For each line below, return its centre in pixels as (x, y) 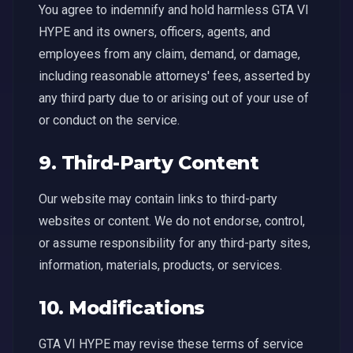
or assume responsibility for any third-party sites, (175, 243)
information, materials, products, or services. (160, 265)
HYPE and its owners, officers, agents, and (154, 32)
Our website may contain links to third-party (158, 199)
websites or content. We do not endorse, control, (172, 221)
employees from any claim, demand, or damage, (169, 54)
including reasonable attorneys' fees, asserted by (175, 76)
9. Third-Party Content (149, 163)
